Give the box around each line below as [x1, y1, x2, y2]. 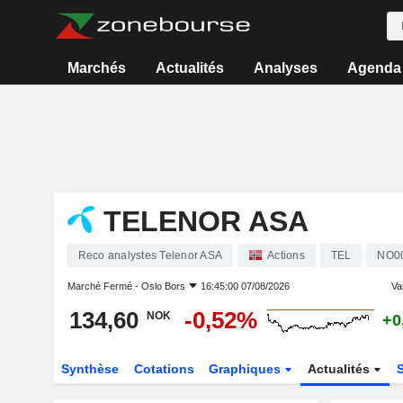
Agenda [346, 60, 401, 76]
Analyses [253, 60, 318, 76]
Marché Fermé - [67, 281, 141, 291]
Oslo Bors [140, 281, 185, 291]
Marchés [67, 60, 127, 76]
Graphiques [209, 362, 285, 376]
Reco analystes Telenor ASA [77, 249, 222, 262]
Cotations [133, 362, 194, 376]
